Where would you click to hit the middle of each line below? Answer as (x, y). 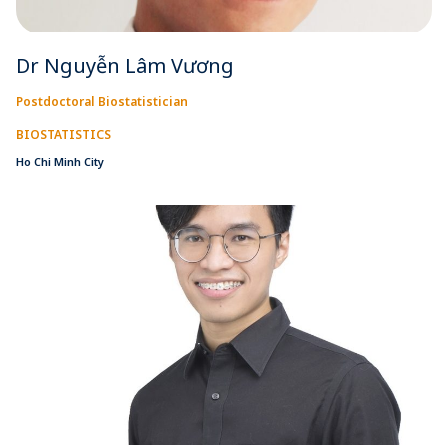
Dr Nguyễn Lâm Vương (125, 65)
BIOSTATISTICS (63, 134)
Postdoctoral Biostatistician (102, 101)
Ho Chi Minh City (60, 161)
